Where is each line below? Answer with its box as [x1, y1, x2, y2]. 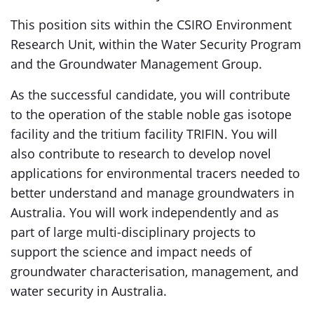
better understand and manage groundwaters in [11, 184, 294, 201]
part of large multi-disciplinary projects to [11, 224, 256, 240]
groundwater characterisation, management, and [11, 263, 299, 280]
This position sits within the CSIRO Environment [11, 16, 292, 33]
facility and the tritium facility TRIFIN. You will [11, 125, 278, 142]
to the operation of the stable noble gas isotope [11, 106, 292, 123]
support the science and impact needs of [11, 243, 252, 260]
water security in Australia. [11, 282, 167, 299]
